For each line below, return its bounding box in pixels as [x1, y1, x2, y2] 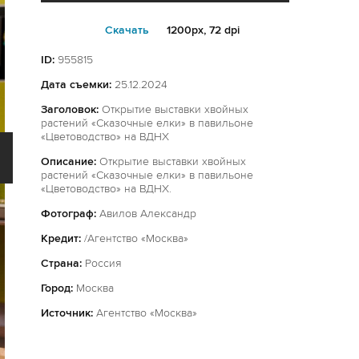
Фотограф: [41, 207, 96, 220]
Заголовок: [41, 103, 99, 116]
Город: [41, 281, 73, 295]
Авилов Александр [96, 207, 196, 220]
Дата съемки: [41, 78, 111, 91]
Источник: [41, 306, 93, 320]
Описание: [41, 155, 96, 168]
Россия [82, 256, 122, 270]
